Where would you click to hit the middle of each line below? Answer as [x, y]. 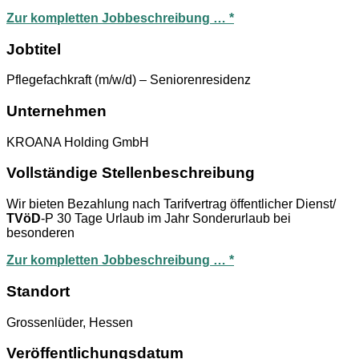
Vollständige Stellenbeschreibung [131, 173]
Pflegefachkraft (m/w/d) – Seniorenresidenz [129, 80]
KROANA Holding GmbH [78, 142]
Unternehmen [56, 111]
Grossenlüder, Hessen [70, 322]
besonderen [40, 233]
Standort [38, 291]
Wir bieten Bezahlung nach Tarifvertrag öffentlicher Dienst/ [171, 204]
